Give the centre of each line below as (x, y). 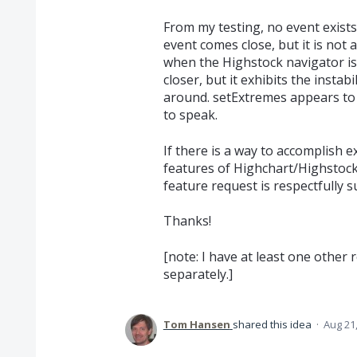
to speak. (190, 115)
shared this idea (273, 324)
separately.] (198, 274)
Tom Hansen (196, 324)
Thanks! (187, 221)
